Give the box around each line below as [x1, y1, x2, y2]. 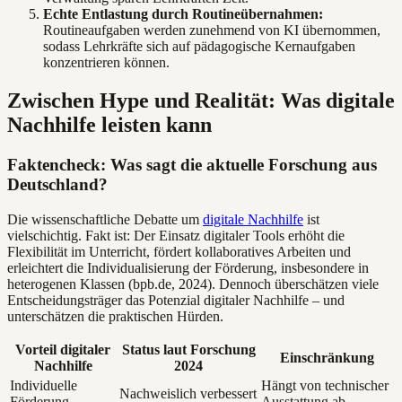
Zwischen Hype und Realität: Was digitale [7, 89, 395, 113]
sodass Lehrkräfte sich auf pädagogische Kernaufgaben [43, 39, 355, 55]
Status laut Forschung [121, 341, 256, 357]
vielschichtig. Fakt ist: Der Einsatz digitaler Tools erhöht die [7, 227, 345, 243]
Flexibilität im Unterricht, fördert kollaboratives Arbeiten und [7, 243, 351, 259]
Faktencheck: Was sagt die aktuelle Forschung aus [7, 155, 377, 175]
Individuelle [10, 377, 77, 393]
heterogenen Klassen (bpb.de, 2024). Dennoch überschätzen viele [7, 275, 379, 292]
